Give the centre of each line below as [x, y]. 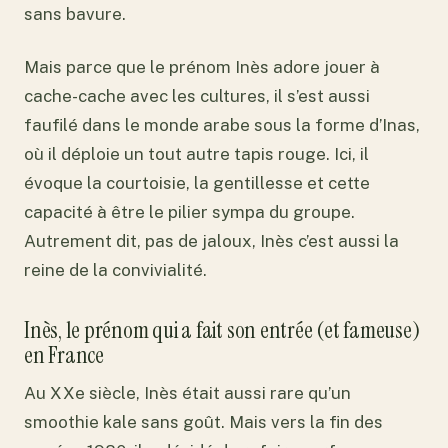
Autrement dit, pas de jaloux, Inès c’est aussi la [211, 241]
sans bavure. [75, 14]
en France [64, 354]
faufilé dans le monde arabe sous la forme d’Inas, [222, 125]
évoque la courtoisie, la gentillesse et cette [197, 183]
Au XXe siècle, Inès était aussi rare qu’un [187, 393]
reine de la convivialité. [115, 270]
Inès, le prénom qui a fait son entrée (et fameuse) [222, 329]
